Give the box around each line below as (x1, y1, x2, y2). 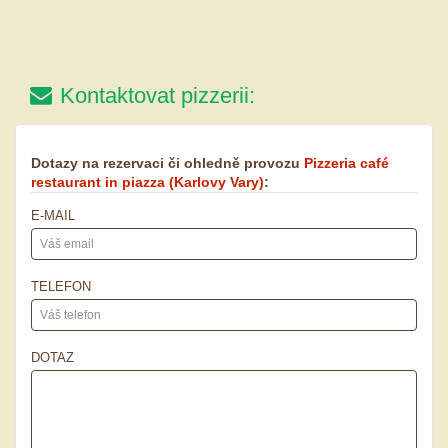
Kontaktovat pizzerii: (60, 82, 255, 108)
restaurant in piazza (31, 173, 165, 190)
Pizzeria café (304, 154, 389, 171)
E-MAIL (31, 207, 75, 223)
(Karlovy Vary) (169, 173, 264, 190)
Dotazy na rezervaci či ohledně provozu (31, 154, 304, 171)
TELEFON (31, 278, 91, 294)
